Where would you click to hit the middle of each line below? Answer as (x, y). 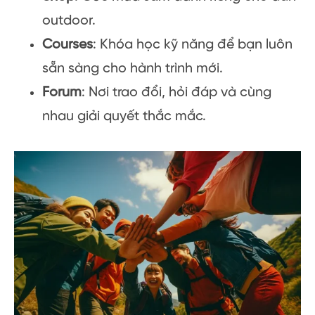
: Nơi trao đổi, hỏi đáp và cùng (176, 92)
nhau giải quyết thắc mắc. (124, 116)
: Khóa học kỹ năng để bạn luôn (193, 44)
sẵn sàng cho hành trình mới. (133, 68)
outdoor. (69, 20)
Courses (67, 44)
